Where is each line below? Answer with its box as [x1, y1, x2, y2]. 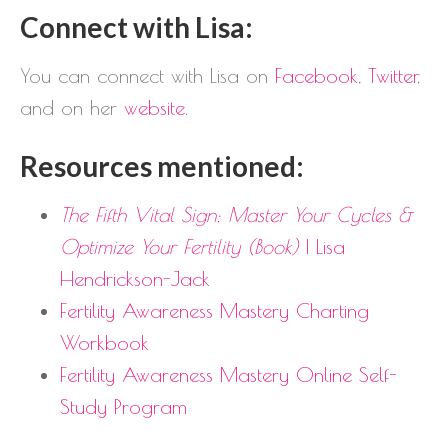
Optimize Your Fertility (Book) [60, 234, 299, 258]
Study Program [60, 394, 187, 418]
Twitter [368, 63, 417, 87]
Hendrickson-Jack [60, 266, 210, 290]
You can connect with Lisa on [20, 63, 275, 87]
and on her [20, 95, 124, 119]
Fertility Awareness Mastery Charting [60, 298, 369, 322]
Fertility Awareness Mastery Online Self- [60, 362, 397, 386]
